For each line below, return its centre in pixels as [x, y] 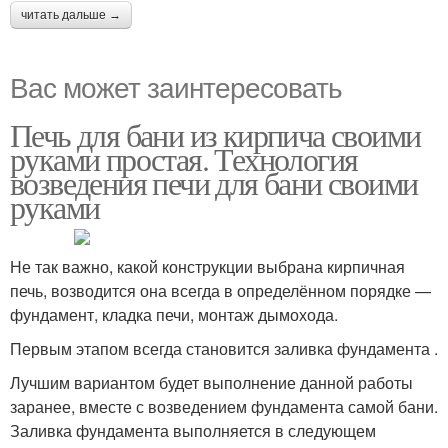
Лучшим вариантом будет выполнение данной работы [211, 382]
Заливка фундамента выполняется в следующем [193, 430]
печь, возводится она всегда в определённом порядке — [220, 290]
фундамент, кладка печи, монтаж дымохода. [174, 314]
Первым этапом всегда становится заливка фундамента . [224, 348]
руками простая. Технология [184, 158]
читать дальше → [71, 15]
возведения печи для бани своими [214, 182]
